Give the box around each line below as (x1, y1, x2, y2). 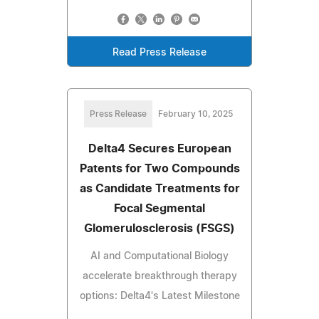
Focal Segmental (114, 203, 205, 215)
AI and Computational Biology (90, 251, 229, 262)
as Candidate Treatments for (79, 183, 240, 195)
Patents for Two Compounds (79, 163, 240, 175)
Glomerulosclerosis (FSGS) (84, 223, 235, 235)
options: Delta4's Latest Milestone (79, 291, 240, 302)
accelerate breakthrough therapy (82, 271, 237, 282)
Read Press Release (113, 48, 206, 58)
